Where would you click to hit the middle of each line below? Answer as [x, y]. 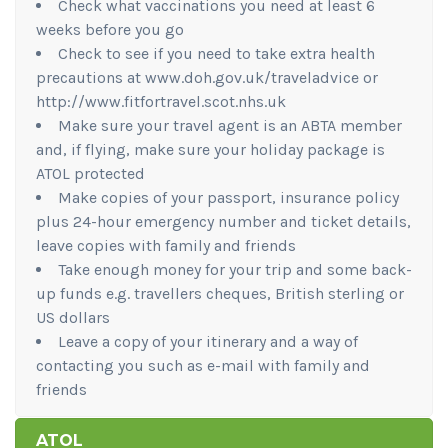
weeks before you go [110, 29]
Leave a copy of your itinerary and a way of [208, 341]
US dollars [73, 317]
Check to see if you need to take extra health [216, 53]
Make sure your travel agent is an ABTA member [230, 125]
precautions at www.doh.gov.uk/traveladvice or [207, 77]
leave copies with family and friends [166, 245]
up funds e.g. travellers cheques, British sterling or [220, 293]
